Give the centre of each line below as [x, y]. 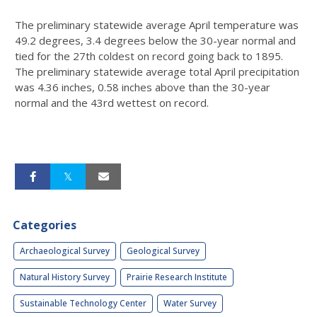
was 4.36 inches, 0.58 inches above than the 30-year [143, 87]
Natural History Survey [65, 277]
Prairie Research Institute [177, 277]
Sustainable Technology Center [83, 303]
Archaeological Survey [65, 251]
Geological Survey [163, 251]
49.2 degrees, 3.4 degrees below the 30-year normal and [155, 40]
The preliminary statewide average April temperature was [157, 25]
